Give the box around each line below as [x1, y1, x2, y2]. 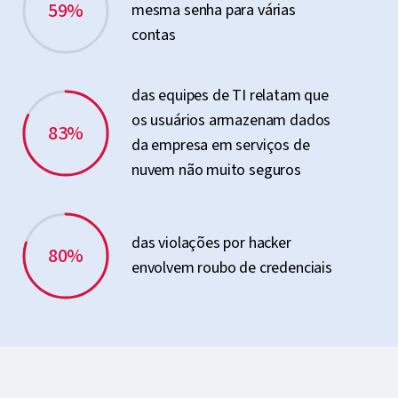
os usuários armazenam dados [131, 109, 331, 131]
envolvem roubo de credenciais [131, 257, 332, 279]
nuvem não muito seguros [131, 159, 301, 181]
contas [131, 24, 176, 46]
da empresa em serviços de [131, 134, 310, 156]
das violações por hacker [131, 232, 291, 254]
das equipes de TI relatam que [131, 84, 329, 107]
